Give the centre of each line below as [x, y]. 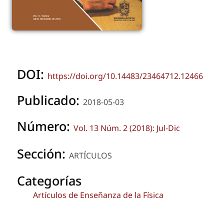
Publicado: [50, 100]
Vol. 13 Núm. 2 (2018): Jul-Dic [127, 128]
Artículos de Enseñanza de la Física [98, 195]
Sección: [43, 153]
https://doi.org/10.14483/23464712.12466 [125, 76]
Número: [45, 126]
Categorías [49, 181]
